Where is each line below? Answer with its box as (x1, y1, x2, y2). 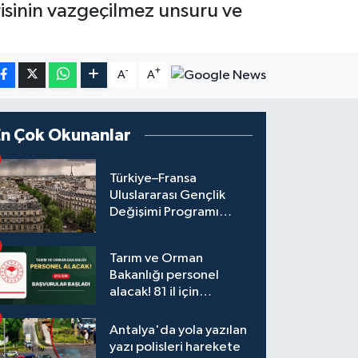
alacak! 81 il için (109, 284, 200, 299)
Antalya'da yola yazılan (109, 323, 248, 337)
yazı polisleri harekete (109, 340, 241, 354)
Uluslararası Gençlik (109, 189, 226, 203)
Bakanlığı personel (109, 268, 220, 282)
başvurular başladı (109, 301, 217, 316)
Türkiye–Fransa (109, 172, 197, 186)
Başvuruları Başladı (109, 222, 221, 237)
